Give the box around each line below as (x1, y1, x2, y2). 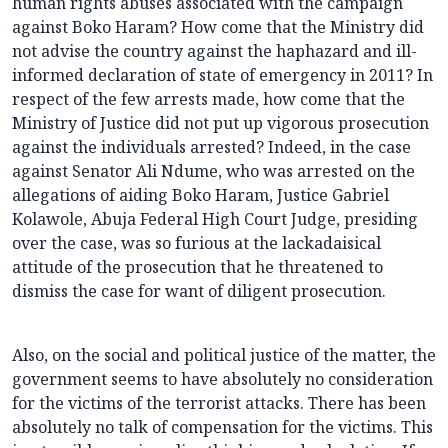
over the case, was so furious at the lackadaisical (12, 232, 381, 255)
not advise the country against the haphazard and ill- (12, 40, 417, 63)
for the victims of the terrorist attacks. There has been (12, 392, 426, 415)
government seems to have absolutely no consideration (12, 368, 433, 391)
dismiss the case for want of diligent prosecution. (12, 280, 386, 303)
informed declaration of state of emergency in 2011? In (12, 64, 433, 87)
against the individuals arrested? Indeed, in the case (12, 136, 411, 159)
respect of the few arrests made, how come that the (12, 88, 405, 111)
